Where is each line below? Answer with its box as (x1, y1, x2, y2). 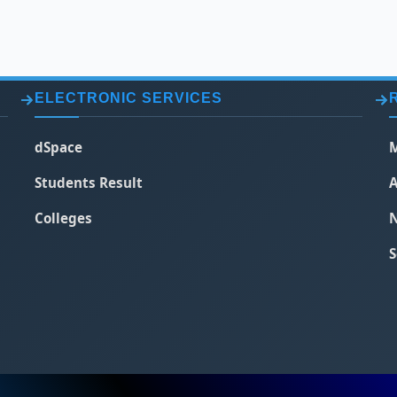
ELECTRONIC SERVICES (35, 90, 222, 105)
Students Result (35, 174, 143, 191)
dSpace (35, 138, 82, 156)
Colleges (35, 209, 92, 227)
